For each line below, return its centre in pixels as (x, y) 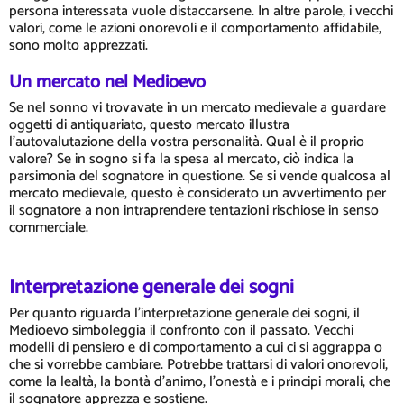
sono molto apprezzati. (78, 46)
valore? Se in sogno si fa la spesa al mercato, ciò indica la (181, 159)
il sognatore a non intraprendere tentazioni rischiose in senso (194, 211)
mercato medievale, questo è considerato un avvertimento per (197, 193)
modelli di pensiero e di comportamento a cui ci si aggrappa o (196, 347)
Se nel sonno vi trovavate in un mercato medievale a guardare (197, 108)
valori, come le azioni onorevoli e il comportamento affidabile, (195, 28)
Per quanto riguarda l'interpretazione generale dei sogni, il (184, 313)
